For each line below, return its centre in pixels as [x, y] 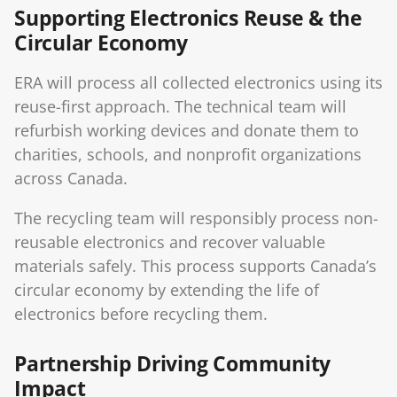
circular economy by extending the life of [167, 289]
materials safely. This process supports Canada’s [195, 265]
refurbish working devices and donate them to [187, 130]
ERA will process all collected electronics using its [198, 82]
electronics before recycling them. [141, 313]
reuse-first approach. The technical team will [180, 106]
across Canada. [71, 178]
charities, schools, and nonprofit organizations [188, 154]
